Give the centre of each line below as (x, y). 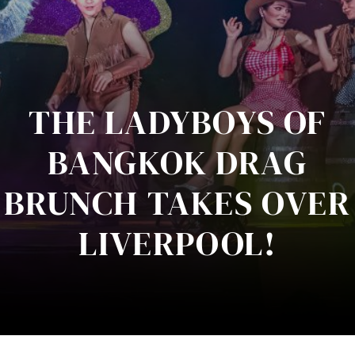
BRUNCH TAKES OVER (177, 202)
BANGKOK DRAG (177, 162)
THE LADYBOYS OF (177, 122)
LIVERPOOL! (177, 243)
